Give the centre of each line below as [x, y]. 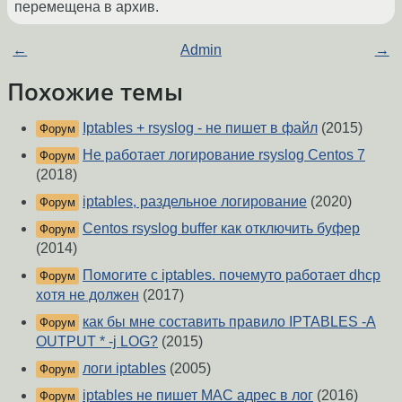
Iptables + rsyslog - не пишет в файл [200, 128]
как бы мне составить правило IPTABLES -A [229, 322]
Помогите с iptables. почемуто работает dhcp [232, 275]
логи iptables [124, 369]
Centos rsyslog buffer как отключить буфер [221, 229]
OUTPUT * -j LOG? [97, 342]
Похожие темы [95, 92]
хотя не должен [87, 295]
